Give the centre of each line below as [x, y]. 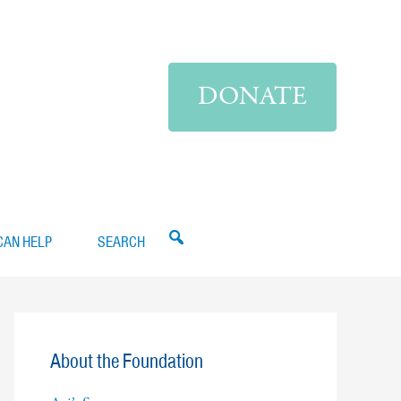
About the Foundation [127, 361]
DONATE [252, 97]
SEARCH [121, 242]
